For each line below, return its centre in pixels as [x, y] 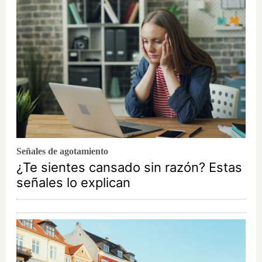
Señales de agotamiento [62, 151]
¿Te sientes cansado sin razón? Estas [129, 167]
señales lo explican [73, 182]
